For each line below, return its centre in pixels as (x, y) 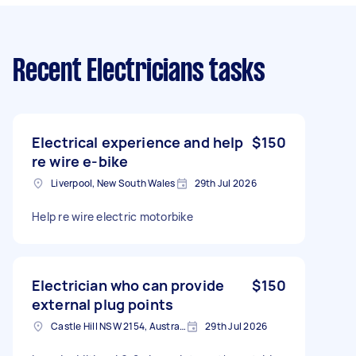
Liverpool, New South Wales (113, 183)
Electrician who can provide (128, 285)
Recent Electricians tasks (139, 72)
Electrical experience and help (138, 142)
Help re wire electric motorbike (112, 216)
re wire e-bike (80, 161)
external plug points (103, 304)
